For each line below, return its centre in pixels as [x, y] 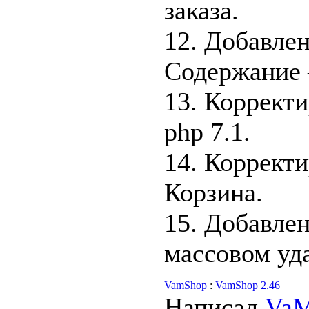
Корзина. [213, 192]
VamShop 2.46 [248, 285]
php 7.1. [207, 132]
